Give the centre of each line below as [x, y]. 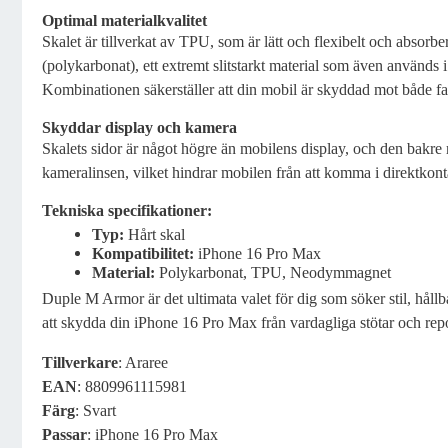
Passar [64, 434]
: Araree [143, 362]
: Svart [95, 410]
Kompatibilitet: [143, 253]
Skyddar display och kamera [139, 127]
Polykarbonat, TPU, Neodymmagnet [273, 272]
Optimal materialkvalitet [124, 20]
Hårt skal [154, 234]
